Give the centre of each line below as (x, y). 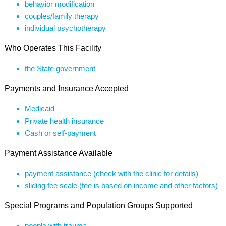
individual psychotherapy (65, 28)
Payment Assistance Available (58, 153)
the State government (60, 68)
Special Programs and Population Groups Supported (98, 206)
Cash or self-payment (60, 133)
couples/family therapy (62, 16)
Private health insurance (64, 121)
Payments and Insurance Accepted (66, 89)
